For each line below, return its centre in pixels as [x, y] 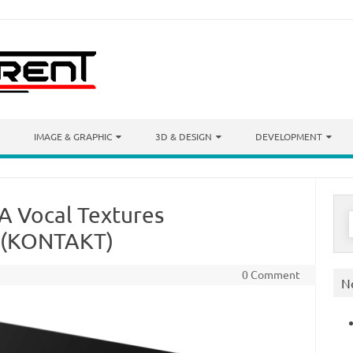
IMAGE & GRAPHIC [73, 136]
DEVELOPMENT [289, 136]
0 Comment [271, 274]
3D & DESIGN [184, 136]
